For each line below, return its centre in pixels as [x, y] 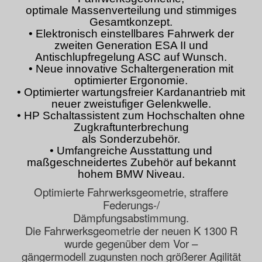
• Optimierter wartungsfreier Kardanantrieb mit [131, 92]
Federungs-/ [131, 205]
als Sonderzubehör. [131, 139]
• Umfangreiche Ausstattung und [131, 151]
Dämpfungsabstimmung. [131, 218]
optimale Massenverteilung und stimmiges [131, 11]
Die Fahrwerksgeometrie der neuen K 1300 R [131, 231]
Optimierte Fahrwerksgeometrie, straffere [131, 192]
